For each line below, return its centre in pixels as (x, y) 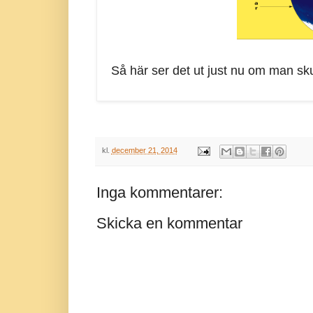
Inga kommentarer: (159, 192)
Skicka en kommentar (169, 223)
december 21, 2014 (144, 151)
